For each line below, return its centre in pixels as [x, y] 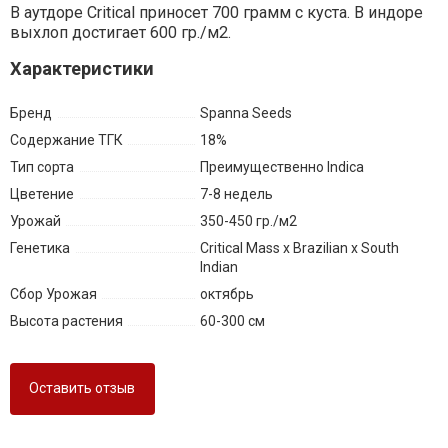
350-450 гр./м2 [248, 221]
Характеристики [81, 69]
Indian [218, 267]
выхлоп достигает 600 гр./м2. [120, 33]
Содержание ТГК [66, 140]
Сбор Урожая [53, 294]
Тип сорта [41, 167]
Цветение [41, 194]
